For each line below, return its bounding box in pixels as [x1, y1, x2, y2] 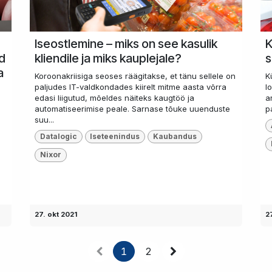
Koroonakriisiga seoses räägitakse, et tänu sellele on [35, 70, 236, 81]
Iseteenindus [90, 131, 140, 141]
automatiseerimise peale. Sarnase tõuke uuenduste [35, 103, 230, 114]
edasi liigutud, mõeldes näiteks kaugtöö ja [35, 92, 194, 103]
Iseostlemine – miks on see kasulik [35, 36, 217, 51]
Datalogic [39, 131, 77, 141]
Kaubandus [152, 131, 197, 141]
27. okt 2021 [35, 209, 77, 219]
